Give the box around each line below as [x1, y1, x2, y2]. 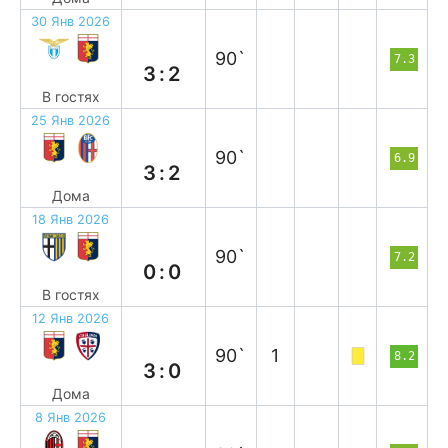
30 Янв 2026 [31, 14, 111, 29]
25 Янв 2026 [31, 113, 111, 128]
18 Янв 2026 [32, 212, 110, 227]
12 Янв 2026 [32, 311, 110, 326]
